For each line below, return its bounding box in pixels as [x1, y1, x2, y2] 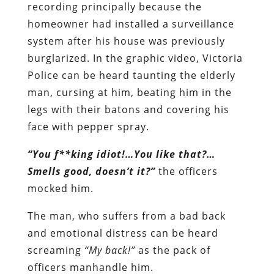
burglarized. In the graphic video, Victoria [27, 51, 243, 65]
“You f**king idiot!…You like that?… [27, 147, 215, 161]
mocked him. [27, 181, 94, 195]
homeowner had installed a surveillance [27, 17, 234, 31]
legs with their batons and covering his [27, 102, 229, 116]
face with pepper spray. [27, 119, 149, 133]
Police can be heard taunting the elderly [27, 68, 235, 82]
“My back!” [84, 243, 135, 257]
